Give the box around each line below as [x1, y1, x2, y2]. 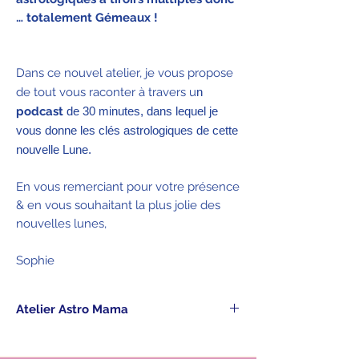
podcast [16, 103, 63, 119]
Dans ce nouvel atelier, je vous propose [16, 65, 233, 80]
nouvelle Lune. [16, 142, 91, 156]
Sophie [16, 252, 54, 268]
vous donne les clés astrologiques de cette [16, 123, 238, 137]
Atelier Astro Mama [16, 301, 128, 317]
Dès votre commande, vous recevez [16, 331, 220, 346]
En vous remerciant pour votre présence [16, 179, 240, 194]
